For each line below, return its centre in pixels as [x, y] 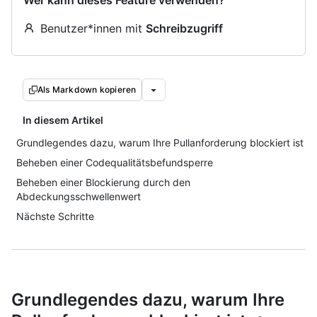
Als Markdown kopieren [87, 90]
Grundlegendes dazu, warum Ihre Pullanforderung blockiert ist [160, 143]
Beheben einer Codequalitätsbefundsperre [115, 162]
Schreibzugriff [184, 28]
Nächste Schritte [55, 216]
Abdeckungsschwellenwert [79, 196]
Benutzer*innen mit [93, 28]
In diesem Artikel [63, 120]
